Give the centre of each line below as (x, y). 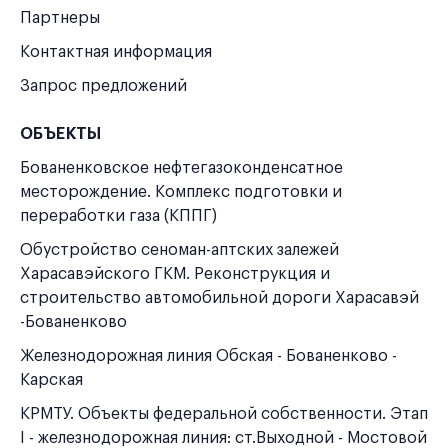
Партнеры (60, 18)
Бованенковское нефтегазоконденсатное (181, 168)
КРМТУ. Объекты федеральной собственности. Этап (224, 414)
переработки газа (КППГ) (118, 216)
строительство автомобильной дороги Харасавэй (219, 298)
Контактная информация (116, 52)
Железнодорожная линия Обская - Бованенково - (208, 356)
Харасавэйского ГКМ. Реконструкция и (175, 274)
